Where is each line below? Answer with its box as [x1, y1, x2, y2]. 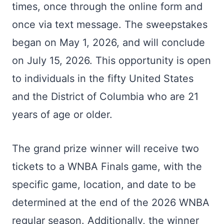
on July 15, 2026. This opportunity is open [12, 54, 211, 66]
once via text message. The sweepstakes [12, 18, 207, 30]
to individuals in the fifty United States [12, 72, 193, 84]
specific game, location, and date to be [12, 178, 196, 190]
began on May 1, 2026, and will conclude [12, 36, 205, 48]
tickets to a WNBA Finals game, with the [12, 160, 202, 172]
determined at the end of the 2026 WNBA [12, 196, 209, 208]
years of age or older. [12, 108, 112, 120]
